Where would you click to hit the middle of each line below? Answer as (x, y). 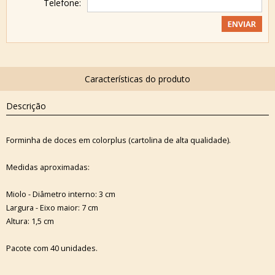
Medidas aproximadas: (48, 167)
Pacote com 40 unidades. (52, 248)
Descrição (26, 106)
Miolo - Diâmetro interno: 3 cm (61, 194)
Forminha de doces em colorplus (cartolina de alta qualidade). (118, 140)
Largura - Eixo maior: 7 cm (52, 207)
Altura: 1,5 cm (30, 221)
